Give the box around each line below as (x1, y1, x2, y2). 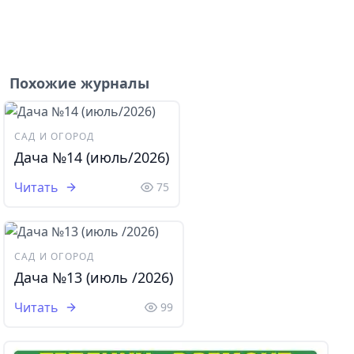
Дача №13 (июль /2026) (14, 267, 173, 287)
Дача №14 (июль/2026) (14, 147, 169, 167)
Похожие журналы (9, 73, 149, 92)
